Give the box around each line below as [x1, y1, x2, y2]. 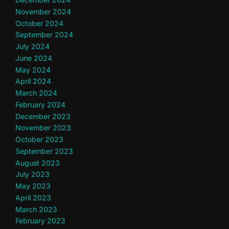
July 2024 [15, 42, 50, 51]
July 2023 [15, 170, 50, 179]
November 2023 [15, 123, 71, 132]
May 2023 [15, 181, 51, 191]
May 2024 [15, 65, 51, 74]
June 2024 [15, 53, 52, 62]
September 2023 [15, 146, 73, 155]
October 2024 [15, 18, 63, 28]
